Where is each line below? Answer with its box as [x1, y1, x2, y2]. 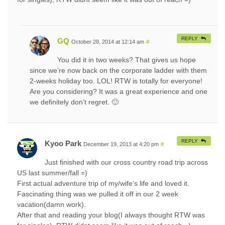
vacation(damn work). [17, 200, 86, 208]
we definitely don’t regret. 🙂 [30, 97, 119, 106]
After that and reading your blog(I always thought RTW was [17, 210, 205, 219]
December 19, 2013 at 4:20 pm [83, 141, 159, 147]
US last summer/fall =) [17, 168, 87, 177]
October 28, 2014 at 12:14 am [71, 38, 144, 45]
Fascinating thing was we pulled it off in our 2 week [17, 189, 178, 198]
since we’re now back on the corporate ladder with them [30, 66, 207, 74]
